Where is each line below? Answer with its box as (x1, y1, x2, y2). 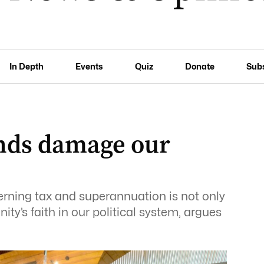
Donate (184, 61, 214, 71)
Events (75, 61, 103, 71)
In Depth (9, 61, 44, 71)
